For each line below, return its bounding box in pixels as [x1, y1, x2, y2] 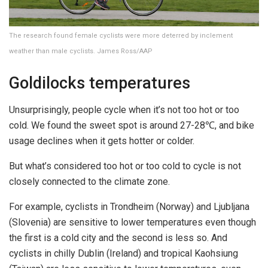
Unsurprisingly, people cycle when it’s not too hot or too [9, 103, 239, 115]
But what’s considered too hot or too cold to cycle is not [9, 160, 241, 172]
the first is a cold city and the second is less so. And [9, 232, 227, 243]
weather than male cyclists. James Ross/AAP [9, 47, 153, 55]
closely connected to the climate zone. [9, 175, 170, 187]
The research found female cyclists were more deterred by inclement [9, 31, 233, 39]
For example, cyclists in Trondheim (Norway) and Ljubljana [9, 200, 249, 212]
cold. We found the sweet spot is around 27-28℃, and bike [9, 119, 254, 131]
